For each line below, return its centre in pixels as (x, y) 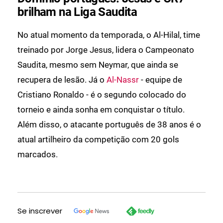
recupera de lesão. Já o (62, 80)
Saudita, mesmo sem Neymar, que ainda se (98, 65)
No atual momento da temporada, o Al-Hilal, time (109, 35)
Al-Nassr (123, 80)
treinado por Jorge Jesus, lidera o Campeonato (106, 50)
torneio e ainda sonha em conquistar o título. (101, 110)
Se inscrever (40, 211)
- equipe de (161, 80)
